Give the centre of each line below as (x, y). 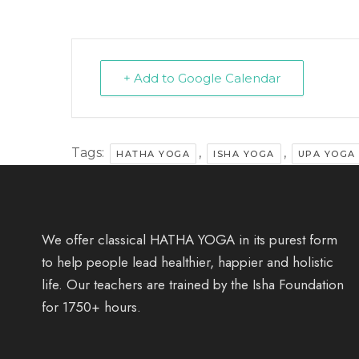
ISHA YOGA (244, 153)
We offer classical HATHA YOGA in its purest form (190, 239)
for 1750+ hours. (91, 307)
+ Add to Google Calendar (202, 78)
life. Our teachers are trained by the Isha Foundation (193, 284)
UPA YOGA (327, 153)
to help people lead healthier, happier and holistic (188, 262)
